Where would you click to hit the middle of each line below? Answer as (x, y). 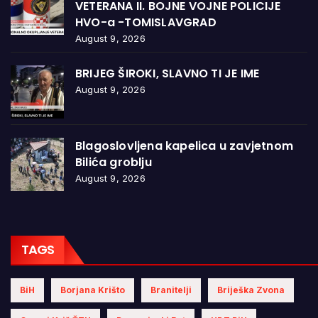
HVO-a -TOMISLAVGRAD (146, 23)
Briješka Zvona (251, 290)
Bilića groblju (114, 163)
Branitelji (171, 290)
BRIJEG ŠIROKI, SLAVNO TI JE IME (168, 74)
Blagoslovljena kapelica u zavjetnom (184, 146)
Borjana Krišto (93, 290)
